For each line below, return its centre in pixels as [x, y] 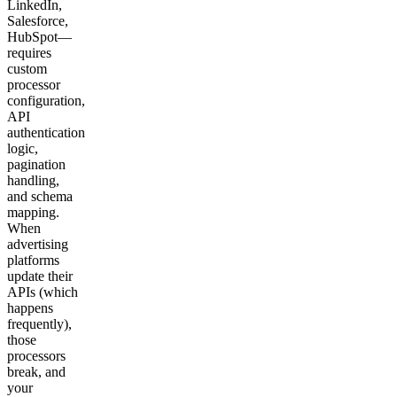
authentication [46, 132]
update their [40, 276]
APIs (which [43, 292]
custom [27, 68]
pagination [36, 164]
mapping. [33, 212]
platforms [33, 260]
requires [29, 52]
